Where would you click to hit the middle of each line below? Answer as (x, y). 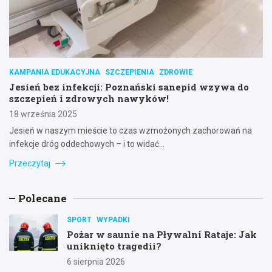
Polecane (42, 198)
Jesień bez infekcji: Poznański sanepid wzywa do (129, 87)
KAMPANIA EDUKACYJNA (55, 72)
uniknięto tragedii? (114, 246)
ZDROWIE (176, 72)
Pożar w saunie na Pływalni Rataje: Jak (162, 234)
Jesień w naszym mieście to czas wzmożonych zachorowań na (131, 130)
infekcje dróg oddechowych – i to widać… (87, 144)
